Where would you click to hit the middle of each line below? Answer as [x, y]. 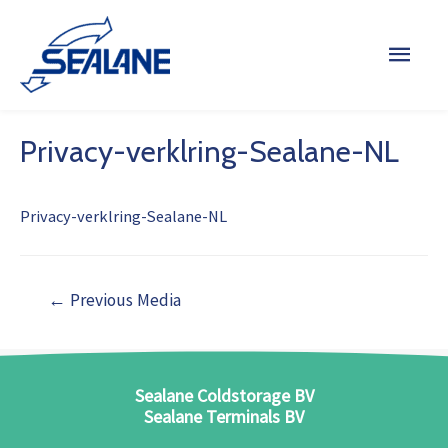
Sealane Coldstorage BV [224, 395]
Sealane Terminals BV [224, 416]
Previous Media [124, 300]
